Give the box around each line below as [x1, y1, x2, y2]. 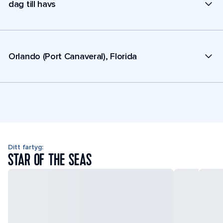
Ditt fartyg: [8, 143, 43, 151]
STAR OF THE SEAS [8, 150, 92, 171]
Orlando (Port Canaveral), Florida [8, 50, 137, 62]
